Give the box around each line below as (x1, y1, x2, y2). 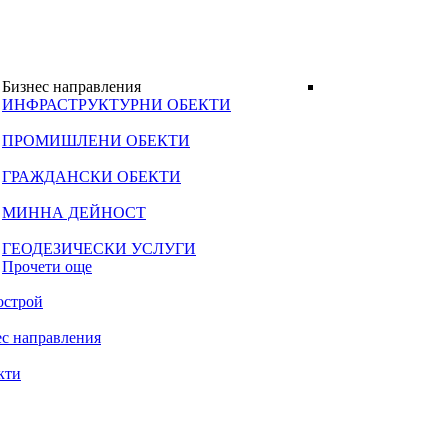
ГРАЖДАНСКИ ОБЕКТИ (2, 168, 181, 185)
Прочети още (2, 258, 92, 275)
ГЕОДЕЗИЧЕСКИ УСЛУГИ (2, 240, 196, 257)
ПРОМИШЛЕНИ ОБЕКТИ (2, 132, 190, 149)
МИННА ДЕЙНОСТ (2, 204, 146, 221)
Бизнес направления (2, 78, 141, 95)
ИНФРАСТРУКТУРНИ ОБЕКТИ (2, 96, 231, 113)
